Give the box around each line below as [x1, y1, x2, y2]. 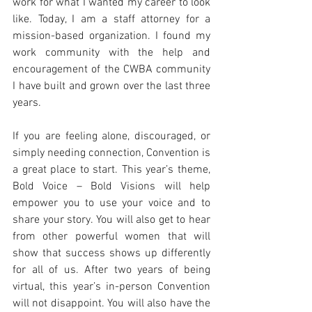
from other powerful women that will [13, 230, 210, 244]
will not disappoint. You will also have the [13, 297, 210, 311]
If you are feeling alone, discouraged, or [13, 130, 210, 143]
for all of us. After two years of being [13, 263, 210, 277]
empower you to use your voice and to [13, 196, 210, 210]
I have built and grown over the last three [13, 79, 210, 93]
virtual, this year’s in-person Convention [13, 280, 210, 294]
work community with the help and [13, 46, 210, 60]
